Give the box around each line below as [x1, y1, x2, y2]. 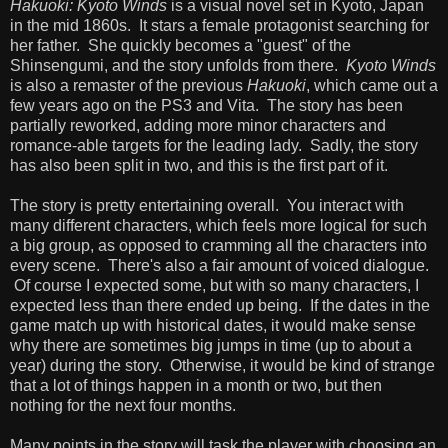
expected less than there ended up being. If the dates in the [10, 296, 430, 314]
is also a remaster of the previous [10, 76, 247, 94]
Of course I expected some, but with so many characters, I [10, 276, 419, 294]
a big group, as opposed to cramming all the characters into [10, 236, 427, 254]
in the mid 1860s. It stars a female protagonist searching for [10, 16, 429, 34]
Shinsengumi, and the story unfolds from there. [10, 56, 346, 74]
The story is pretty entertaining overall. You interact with [10, 196, 404, 214]
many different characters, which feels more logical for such [10, 216, 427, 234]
